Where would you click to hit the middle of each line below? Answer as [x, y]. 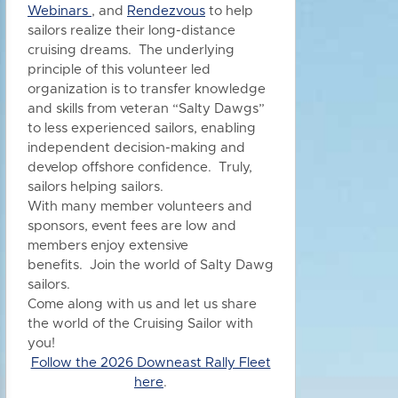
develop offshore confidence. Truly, [140, 167]
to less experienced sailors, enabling [142, 128]
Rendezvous [166, 11]
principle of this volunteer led [119, 70]
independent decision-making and [136, 148]
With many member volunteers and [140, 207]
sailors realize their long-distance [131, 31]
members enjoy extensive [108, 246]
